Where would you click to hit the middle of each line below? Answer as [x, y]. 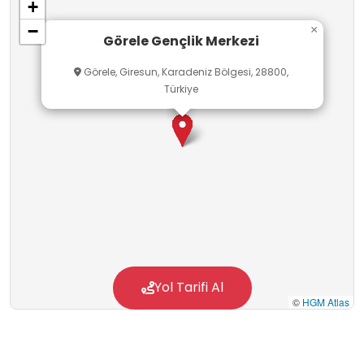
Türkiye [181, 89]
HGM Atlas [326, 302]
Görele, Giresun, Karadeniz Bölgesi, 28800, [184, 72]
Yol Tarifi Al [188, 288]
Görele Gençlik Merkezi [181, 41]
